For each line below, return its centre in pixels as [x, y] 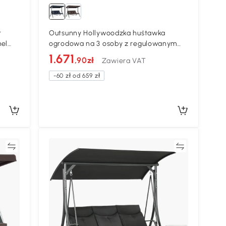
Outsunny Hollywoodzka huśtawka [107, 33]
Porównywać [153, 146]
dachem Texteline [80, 54]
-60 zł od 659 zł [77, 75]
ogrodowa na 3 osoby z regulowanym [113, 43]
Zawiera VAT [124, 61]
